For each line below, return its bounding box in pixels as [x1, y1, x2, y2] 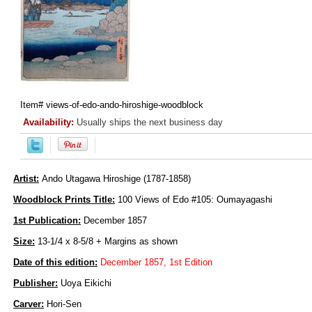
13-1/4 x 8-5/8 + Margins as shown [35, 236, 178, 247]
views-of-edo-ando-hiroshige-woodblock [46, 100, 203, 111]
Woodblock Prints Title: [13, 194, 115, 205]
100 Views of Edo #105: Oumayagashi [115, 194, 272, 205]
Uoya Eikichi [58, 278, 111, 289]
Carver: [13, 299, 44, 310]
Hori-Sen [44, 299, 81, 310]
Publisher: [13, 278, 58, 289]
